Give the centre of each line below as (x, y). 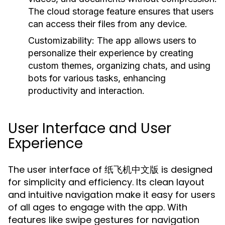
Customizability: (61, 40)
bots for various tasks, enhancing (97, 78)
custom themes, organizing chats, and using (119, 66)
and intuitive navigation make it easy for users (112, 195)
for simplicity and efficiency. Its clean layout (106, 182)
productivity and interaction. (86, 91)
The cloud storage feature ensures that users (121, 11)
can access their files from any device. (108, 24)
